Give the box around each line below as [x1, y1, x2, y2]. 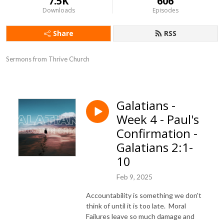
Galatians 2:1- [116, 139, 193, 155]
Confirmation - [116, 125, 197, 141]
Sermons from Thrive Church [6, 55, 89, 63]
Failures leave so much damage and [86, 211, 194, 220]
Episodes [152, 6, 178, 14]
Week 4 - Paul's [116, 111, 199, 127]
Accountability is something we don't [86, 190, 201, 199]
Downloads [42, 6, 75, 14]
